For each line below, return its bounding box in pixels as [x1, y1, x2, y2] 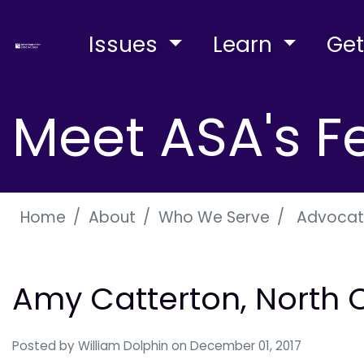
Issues [89, 29, 164, 59]
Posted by [12, 336, 78, 354]
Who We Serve [158, 206, 270, 228]
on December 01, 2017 [171, 336, 301, 354]
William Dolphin [78, 336, 168, 354]
